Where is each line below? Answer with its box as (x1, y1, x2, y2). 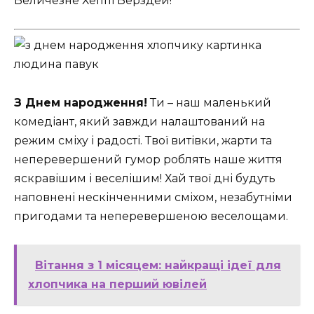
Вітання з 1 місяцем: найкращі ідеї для (35, 258, 281, 272)
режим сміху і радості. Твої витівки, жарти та (14, 133, 272, 147)
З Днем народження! (14, 95, 147, 109)
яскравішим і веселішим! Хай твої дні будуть (14, 171, 275, 185)
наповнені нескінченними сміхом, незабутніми (14, 190, 292, 204)
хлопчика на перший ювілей (28, 277, 207, 291)
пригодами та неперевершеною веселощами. (14, 209, 288, 223)
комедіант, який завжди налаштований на (14, 114, 265, 128)
